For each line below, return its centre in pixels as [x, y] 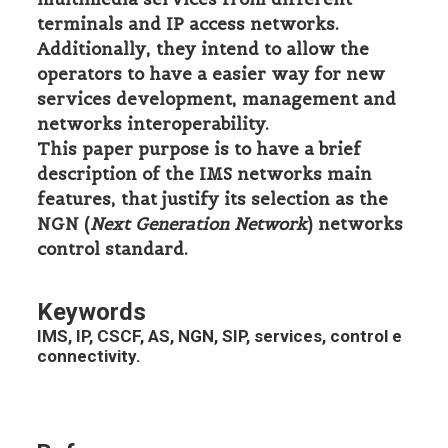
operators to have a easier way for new [211, 74]
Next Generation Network [198, 224]
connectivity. [89, 356]
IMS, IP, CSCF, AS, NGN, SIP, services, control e [219, 336]
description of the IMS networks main [204, 174]
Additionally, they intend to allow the [203, 49]
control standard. [112, 249]
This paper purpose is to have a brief [199, 149]
